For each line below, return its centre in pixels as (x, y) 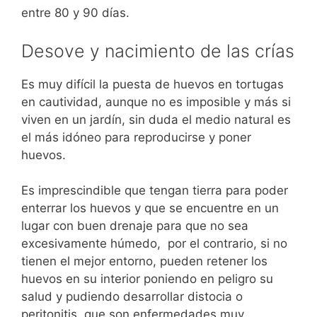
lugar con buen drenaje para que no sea (135, 226)
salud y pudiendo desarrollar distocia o (132, 296)
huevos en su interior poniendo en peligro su (147, 279)
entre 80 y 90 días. (75, 13)
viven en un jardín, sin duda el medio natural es (156, 119)
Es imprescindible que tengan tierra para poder (155, 190)
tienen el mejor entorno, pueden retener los (144, 261)
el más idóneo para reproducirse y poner (136, 137)
